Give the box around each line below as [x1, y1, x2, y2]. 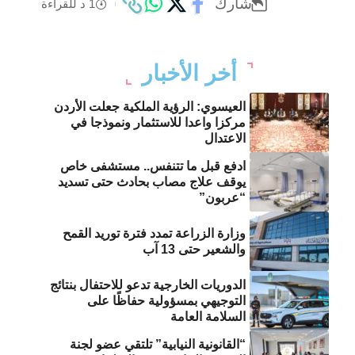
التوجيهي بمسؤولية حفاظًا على [87, 293, 246, 307]
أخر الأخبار [141, 61, 237, 86]
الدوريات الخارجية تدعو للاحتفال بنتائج [50, 277, 246, 292]
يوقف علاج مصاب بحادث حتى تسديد [58, 174, 246, 189]
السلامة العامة [170, 309, 246, 323]
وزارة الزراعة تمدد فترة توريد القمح [63, 226, 246, 240]
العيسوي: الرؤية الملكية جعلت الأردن [54, 99, 246, 113]
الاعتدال [204, 131, 246, 145]
